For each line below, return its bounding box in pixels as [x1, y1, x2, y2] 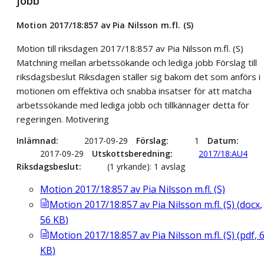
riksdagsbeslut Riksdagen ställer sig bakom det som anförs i [16, 70, 260, 82]
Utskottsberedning [92, 147, 170, 159]
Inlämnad [16, 134, 56, 146]
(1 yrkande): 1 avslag [107, 160, 185, 172]
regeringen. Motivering [16, 113, 109, 125]
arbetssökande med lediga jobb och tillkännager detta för [16, 98, 249, 111]
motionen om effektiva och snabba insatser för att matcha [16, 84, 252, 97]
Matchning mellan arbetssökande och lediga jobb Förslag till [16, 56, 257, 68]
